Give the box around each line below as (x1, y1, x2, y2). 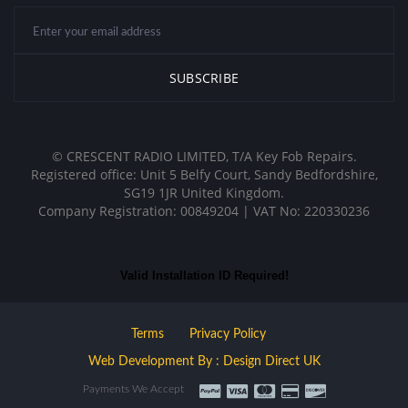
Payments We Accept (82, 383, 184, 395)
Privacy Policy (189, 328, 266, 342)
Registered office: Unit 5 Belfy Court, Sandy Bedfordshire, (30, 166, 378, 184)
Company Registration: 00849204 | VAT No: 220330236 (38, 202, 370, 220)
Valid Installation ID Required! (119, 269, 289, 283)
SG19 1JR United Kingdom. (124, 184, 284, 202)
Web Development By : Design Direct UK (87, 355, 321, 369)
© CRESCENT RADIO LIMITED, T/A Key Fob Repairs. (51, 148, 357, 166)
